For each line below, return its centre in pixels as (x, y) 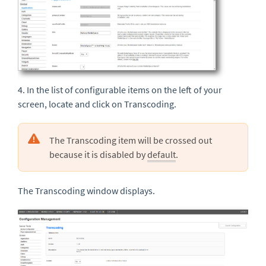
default (161, 155)
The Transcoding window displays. (86, 191)
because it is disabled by (98, 155)
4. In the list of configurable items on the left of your (120, 90)
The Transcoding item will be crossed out (131, 140)
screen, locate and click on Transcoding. (98, 104)
